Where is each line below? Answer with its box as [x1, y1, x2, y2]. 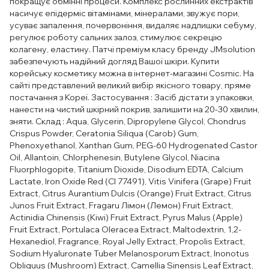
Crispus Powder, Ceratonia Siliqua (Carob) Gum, [10, 128, 199, 139]
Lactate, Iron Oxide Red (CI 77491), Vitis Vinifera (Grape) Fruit [10, 176, 252, 187]
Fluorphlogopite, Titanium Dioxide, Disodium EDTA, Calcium [10, 164, 243, 175]
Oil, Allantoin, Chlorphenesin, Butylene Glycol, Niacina [10, 152, 220, 163]
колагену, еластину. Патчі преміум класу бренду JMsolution [10, 44, 255, 55]
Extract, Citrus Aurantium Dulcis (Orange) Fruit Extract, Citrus [10, 188, 252, 199]
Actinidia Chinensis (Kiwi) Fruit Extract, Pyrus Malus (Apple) [10, 212, 243, 223]
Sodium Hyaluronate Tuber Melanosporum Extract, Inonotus [10, 248, 249, 259]
